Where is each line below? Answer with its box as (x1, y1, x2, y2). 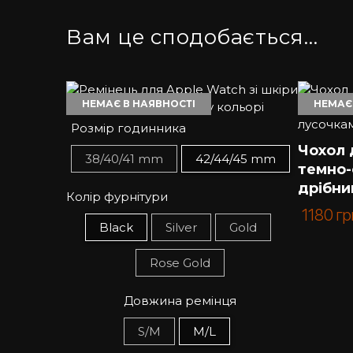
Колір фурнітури (66, 189, 168, 204)
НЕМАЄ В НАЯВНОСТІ (82, 98, 195, 110)
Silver (165, 219, 197, 235)
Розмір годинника (70, 121, 186, 136)
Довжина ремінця (124, 293, 236, 308)
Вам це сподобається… (66, 24, 318, 50)
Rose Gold (150, 255, 210, 270)
